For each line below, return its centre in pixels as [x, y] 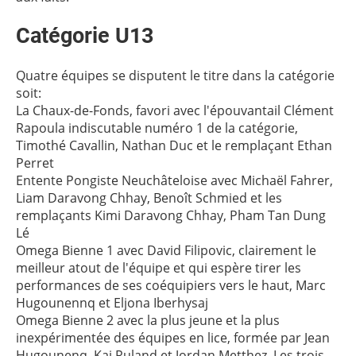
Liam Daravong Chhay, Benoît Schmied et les [149, 198]
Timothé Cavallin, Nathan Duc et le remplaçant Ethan [174, 145]
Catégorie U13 [85, 36]
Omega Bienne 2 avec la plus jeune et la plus [148, 320]
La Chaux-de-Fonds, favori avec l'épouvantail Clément [175, 110]
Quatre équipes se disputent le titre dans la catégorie [175, 75]
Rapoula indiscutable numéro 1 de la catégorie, [157, 128]
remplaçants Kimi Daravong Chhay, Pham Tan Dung [171, 215]
